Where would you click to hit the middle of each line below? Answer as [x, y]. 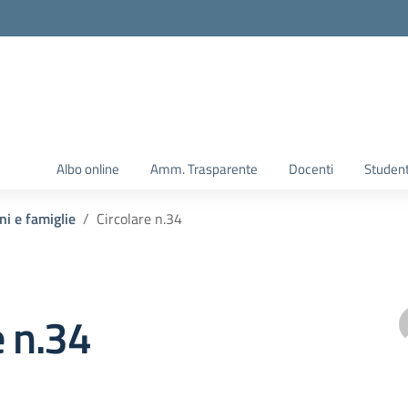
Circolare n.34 [139, 219]
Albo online [88, 169]
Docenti [311, 169]
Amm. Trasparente [204, 169]
